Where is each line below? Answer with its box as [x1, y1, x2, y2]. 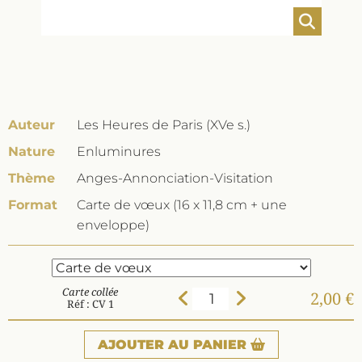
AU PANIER [167, 337, 246, 352]
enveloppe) [77, 217, 149, 233]
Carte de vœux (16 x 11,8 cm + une [77, 197, 287, 213]
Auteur [8, 117, 55, 133]
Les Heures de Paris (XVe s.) [77, 117, 250, 133]
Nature [8, 144, 55, 159]
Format [8, 197, 57, 213]
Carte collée [62, 284, 118, 299]
